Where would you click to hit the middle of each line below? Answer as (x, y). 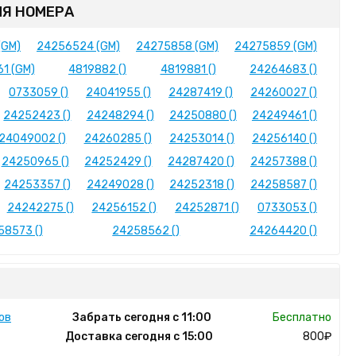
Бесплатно (302, 317)
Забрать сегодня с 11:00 (142, 317)
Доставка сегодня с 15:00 (139, 337)
